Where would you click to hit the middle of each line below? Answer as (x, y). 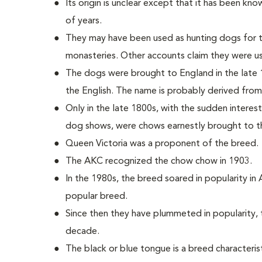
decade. (82, 232)
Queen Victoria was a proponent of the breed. (162, 144)
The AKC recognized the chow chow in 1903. (159, 161)
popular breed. (96, 196)
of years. (84, 21)
